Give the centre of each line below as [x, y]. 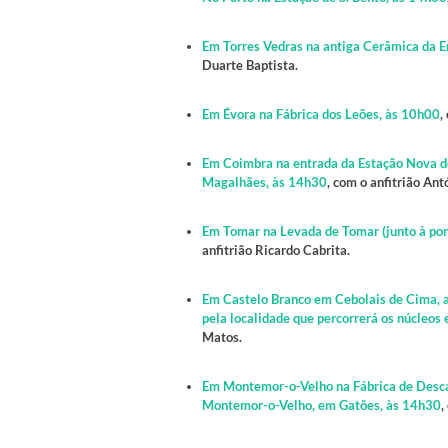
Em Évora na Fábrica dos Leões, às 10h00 [321, 114]
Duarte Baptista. [250, 65]
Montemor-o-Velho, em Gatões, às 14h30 [321, 405]
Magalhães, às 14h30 [264, 182]
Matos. [222, 337]
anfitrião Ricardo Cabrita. [276, 250]
